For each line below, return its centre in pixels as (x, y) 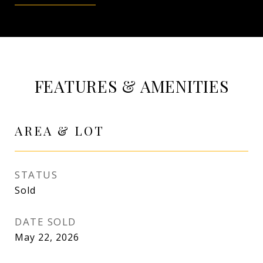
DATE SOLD (45, 222)
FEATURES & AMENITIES (131, 86)
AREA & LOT (60, 130)
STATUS (36, 175)
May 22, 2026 (47, 237)
